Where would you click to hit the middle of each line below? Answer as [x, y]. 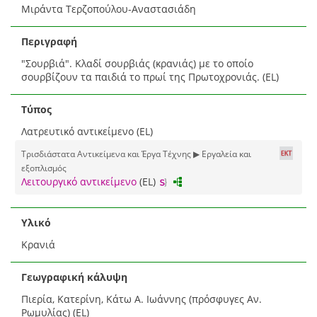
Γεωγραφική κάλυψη [74, 277]
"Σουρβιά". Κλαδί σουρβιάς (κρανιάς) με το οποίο [137, 63]
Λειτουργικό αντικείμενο [79, 181]
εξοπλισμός [44, 167]
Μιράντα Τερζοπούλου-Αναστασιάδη [109, 8]
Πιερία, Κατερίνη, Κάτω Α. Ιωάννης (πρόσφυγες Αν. [142, 299]
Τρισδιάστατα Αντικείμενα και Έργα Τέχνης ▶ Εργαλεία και [136, 153]
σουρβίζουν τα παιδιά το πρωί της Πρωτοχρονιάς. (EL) [150, 76]
